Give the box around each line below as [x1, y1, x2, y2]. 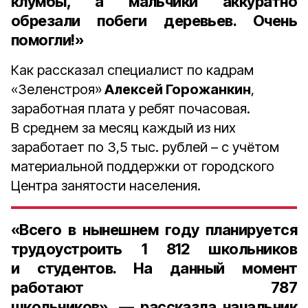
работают [11, 278, 271, 296]
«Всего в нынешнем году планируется [11, 221, 297, 239]
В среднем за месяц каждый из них [11, 120, 236, 136]
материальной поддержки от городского [11, 158, 274, 175]
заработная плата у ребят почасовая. [11, 100, 250, 117]
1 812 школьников [142, 240, 297, 258]
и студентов [11, 259, 113, 277]
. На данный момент [113, 259, 297, 277]
